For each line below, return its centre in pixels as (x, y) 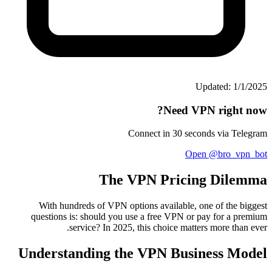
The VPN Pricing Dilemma (183, 180)
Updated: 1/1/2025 (231, 86)
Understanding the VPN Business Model (143, 253)
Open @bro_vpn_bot (226, 154)
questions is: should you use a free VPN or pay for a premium (149, 217)
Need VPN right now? (215, 110)
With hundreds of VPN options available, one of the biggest (153, 206)
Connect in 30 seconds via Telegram (198, 134)
